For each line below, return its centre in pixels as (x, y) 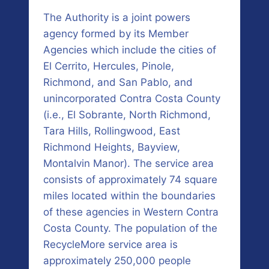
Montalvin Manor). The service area (128, 164)
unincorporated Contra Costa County (132, 99)
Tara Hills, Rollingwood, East (112, 131)
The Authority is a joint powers (117, 18)
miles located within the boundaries (129, 196)
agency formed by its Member (116, 34)
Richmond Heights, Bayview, (112, 147)
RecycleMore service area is (110, 245)
